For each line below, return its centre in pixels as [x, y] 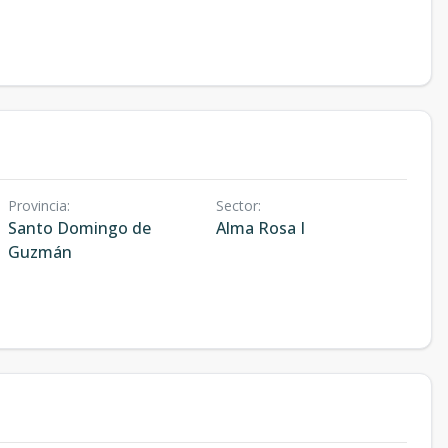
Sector [236, 205]
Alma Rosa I [260, 228]
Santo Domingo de [79, 228]
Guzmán [40, 252]
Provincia [37, 205]
